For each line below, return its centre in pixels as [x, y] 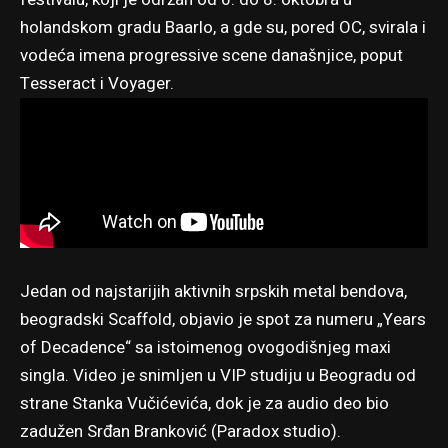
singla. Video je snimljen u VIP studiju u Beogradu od [218, 375]
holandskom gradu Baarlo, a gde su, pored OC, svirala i [223, 27]
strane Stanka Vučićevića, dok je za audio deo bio [204, 403]
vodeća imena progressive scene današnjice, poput [211, 55]
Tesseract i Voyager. [97, 83]
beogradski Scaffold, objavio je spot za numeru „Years [223, 319]
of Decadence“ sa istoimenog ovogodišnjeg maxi [205, 347]
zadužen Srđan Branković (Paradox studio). [180, 431]
